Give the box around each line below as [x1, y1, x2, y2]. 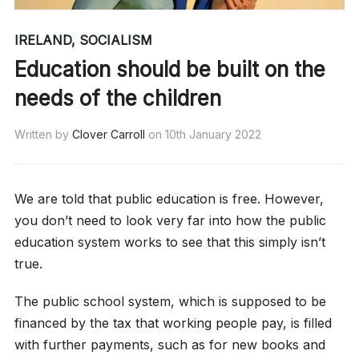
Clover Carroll [71, 127, 145, 142]
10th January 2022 [164, 127, 261, 142]
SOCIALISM [79, 32, 152, 49]
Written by [14, 127, 72, 142]
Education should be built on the [14, 57, 325, 83]
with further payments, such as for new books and [14, 337, 325, 353]
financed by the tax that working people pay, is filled [14, 315, 332, 332]
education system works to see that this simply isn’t [14, 234, 325, 251]
